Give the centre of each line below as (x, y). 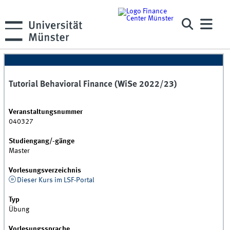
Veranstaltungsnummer (46, 112)
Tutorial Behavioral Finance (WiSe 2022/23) (93, 85)
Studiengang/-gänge (42, 141)
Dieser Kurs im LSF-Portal (55, 180)
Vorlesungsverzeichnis (45, 171)
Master (20, 151)
